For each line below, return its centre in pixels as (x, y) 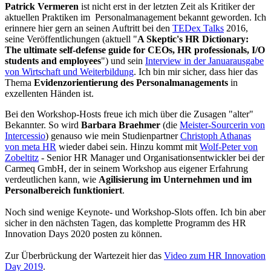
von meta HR (31, 147)
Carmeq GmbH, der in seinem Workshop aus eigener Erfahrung (126, 169)
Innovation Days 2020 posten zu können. (83, 234)
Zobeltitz (22, 158)
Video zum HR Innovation (215, 256)
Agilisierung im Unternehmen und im (175, 180)
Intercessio (25, 136)
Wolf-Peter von (229, 147)
